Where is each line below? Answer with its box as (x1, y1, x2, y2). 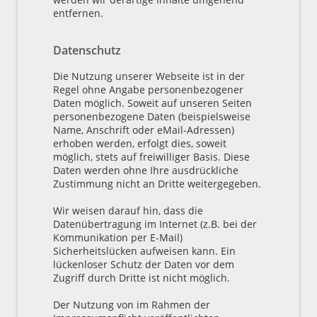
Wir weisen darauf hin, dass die (53, 203, 203, 217)
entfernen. (53, 6, 103, 20)
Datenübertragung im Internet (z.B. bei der (53, 217, 257, 231)
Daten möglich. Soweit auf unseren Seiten (53, 96, 252, 110)
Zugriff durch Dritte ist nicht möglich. (53, 270, 230, 284)
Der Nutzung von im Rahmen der (53, 297, 210, 311)
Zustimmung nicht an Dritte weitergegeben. (53, 176, 261, 190)
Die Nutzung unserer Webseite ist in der (53, 69, 245, 83)
